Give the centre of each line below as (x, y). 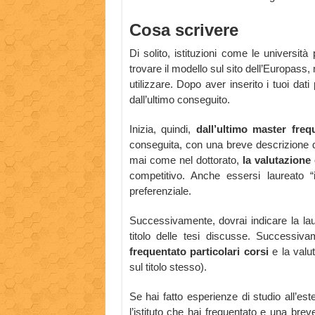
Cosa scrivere (184, 30)
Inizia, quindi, (162, 129)
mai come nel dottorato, (184, 160)
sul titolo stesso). (168, 267)
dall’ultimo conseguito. (179, 100)
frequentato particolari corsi (199, 252)
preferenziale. (160, 191)
